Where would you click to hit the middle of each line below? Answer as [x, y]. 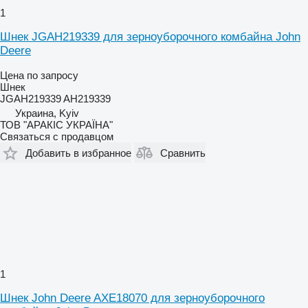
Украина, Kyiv [47, 113]
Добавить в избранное [78, 153]
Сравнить [183, 153]
